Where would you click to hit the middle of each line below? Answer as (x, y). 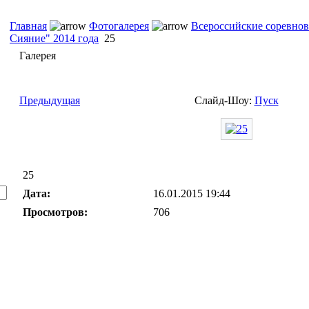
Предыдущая (50, 100)
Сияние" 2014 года (54, 38)
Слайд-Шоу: (224, 100)
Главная (28, 26)
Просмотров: (55, 212)
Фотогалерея (119, 26)
